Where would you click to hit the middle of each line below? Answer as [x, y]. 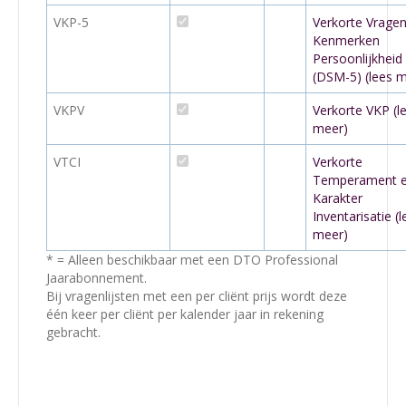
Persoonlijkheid [358, 58]
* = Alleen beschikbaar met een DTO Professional [192, 260]
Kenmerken [346, 40]
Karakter [338, 198]
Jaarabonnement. [97, 278]
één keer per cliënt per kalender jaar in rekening [185, 314]
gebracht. [73, 332]
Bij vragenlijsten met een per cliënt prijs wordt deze [197, 296]
